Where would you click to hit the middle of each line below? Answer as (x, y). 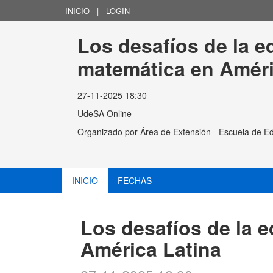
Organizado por (109, 132)
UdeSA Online (105, 113)
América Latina (151, 249)
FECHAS (135, 181)
